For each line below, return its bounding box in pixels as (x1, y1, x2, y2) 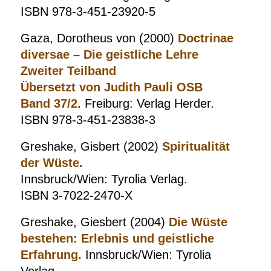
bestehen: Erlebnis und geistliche (20, 232, 214, 245)
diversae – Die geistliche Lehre (20, 48, 198, 61)
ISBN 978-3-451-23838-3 (20, 113, 155, 126)
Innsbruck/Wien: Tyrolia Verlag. (20, 172, 188, 186)
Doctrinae (177, 31, 233, 45)
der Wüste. (20, 156, 83, 169)
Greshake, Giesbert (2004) (20, 215, 169, 229)
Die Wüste (168, 215, 227, 229)
